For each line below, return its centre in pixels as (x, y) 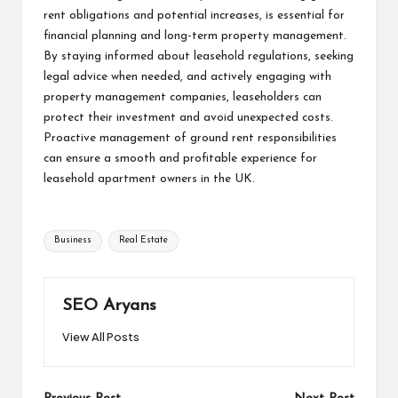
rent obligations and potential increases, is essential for (194, 15)
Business (73, 241)
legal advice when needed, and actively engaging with (187, 76)
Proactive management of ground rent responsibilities (190, 138)
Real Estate (143, 241)
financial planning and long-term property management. (195, 36)
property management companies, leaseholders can (183, 97)
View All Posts (101, 336)
